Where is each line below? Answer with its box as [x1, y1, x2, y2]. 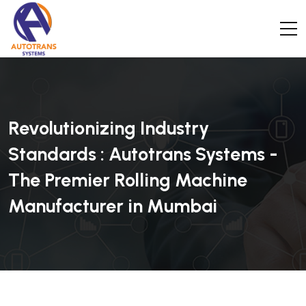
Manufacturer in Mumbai [8, 194, 217, 217]
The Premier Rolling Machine [8, 168, 247, 191]
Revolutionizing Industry [8, 116, 209, 139]
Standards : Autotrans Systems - [8, 142, 278, 165]
